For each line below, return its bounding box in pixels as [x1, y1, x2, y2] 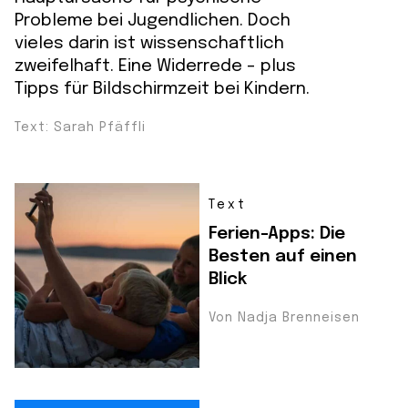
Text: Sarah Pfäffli [15, 120, 146, 134]
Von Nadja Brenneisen [209, 311, 360, 324]
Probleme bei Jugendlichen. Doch [15, 11, 291, 29]
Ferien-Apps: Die [209, 224, 345, 242]
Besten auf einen [209, 247, 357, 265]
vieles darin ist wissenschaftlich [15, 34, 284, 52]
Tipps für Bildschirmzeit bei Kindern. [15, 79, 310, 97]
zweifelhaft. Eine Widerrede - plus [15, 56, 296, 75]
